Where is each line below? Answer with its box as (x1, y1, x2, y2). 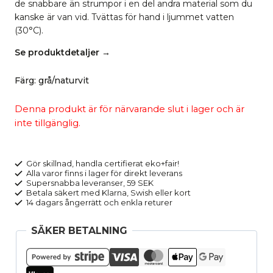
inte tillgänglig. (15, 117, 80, 129)
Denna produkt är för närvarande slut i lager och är (15, 103, 244, 115)
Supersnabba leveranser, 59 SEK (24, 178, 154, 188)
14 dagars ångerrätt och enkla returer (24, 197, 173, 208)
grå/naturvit (38, 74, 89, 86)
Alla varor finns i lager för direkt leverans (24, 168, 183, 179)
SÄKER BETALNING (31, 225, 127, 237)
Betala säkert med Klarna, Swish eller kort (24, 188, 191, 198)
